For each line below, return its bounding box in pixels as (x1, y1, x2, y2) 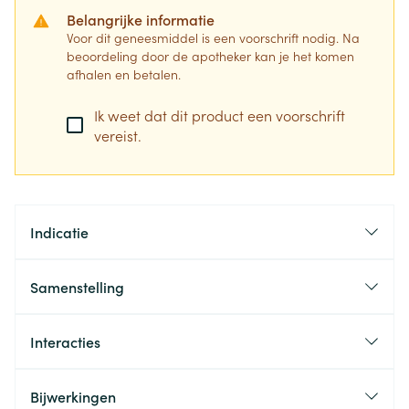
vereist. (94, 125, 142, 145)
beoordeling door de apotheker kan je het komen (67, 47, 354, 65)
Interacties (30, 331, 100, 351)
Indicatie (30, 222, 89, 242)
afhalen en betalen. (67, 65, 181, 83)
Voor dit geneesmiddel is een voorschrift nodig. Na (67, 28, 360, 47)
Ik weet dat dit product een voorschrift (94, 105, 345, 125)
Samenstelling (30, 277, 124, 297)
